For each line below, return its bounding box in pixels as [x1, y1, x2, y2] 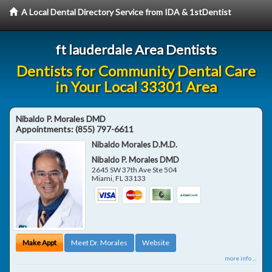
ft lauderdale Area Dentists [55, 41, 217, 58]
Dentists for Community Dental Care [16, 62, 256, 80]
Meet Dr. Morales [71, 237, 127, 247]
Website [142, 237, 169, 247]
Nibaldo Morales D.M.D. [92, 140, 178, 149]
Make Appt [22, 237, 56, 247]
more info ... [225, 254, 256, 262]
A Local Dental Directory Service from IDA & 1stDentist [21, 7, 231, 17]
